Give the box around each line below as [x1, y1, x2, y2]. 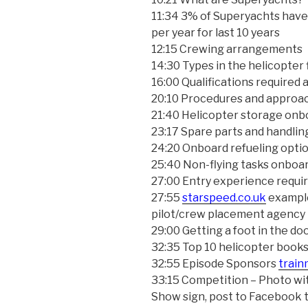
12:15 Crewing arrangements [151, 43, 302, 56]
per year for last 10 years [151, 26, 280, 40]
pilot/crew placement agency [151, 208, 305, 221]
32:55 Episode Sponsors [151, 257, 278, 271]
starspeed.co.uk [182, 191, 266, 205]
